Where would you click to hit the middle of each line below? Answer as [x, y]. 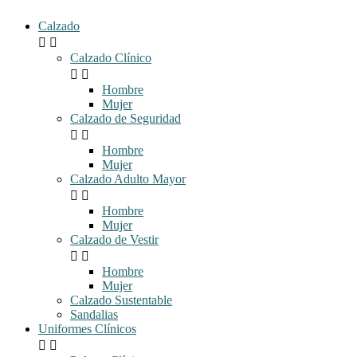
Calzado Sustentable [121, 300]
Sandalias [94, 314]
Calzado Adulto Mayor [128, 178]
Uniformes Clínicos [87, 328]
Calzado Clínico [111, 57]
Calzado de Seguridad [126, 118]
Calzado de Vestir [114, 239]
